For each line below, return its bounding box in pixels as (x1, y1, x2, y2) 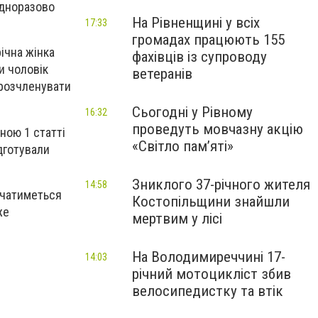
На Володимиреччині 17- (132, 248, 285, 265)
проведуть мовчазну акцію (132, 121, 303, 138)
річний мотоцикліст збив (132, 265, 291, 283)
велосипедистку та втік (132, 283, 283, 300)
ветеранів (132, 65, 192, 82)
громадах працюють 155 (132, 31, 285, 48)
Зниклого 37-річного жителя (132, 176, 310, 193)
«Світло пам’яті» (132, 138, 234, 155)
